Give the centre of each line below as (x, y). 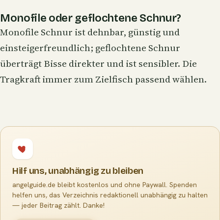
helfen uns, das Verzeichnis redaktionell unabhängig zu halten (110, 195)
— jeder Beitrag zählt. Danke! (58, 206)
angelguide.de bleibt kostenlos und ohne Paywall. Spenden (105, 185)
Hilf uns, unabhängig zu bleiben (78, 171)
